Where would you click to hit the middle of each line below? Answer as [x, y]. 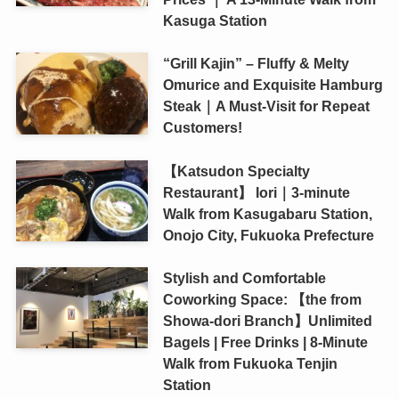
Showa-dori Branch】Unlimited [267, 320]
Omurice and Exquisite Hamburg [273, 85]
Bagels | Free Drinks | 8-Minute [265, 342]
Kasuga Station [215, 21]
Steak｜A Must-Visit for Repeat [266, 106]
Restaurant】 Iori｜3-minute [256, 192]
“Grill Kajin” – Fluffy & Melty [256, 64]
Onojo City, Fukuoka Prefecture [268, 235]
